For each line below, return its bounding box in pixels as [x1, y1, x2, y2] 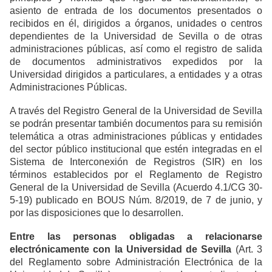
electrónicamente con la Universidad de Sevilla [10, 243, 232, 254]
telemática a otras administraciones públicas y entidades [10, 131, 262, 141]
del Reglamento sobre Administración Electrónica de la [10, 256, 262, 267]
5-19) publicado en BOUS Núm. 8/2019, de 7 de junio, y [10, 194, 262, 205]
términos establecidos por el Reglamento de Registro [10, 169, 262, 180]
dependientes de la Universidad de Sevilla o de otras [10, 30, 262, 41]
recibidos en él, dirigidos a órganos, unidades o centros [10, 18, 262, 29]
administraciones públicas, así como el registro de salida [10, 43, 262, 54]
